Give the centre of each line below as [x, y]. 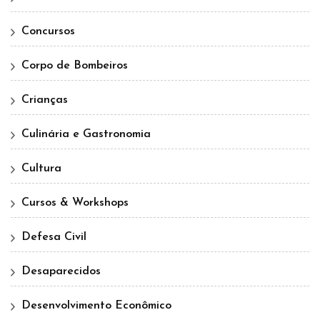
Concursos [48, 32]
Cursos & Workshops [75, 203]
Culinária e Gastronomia [86, 135]
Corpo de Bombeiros [75, 66]
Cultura [41, 169]
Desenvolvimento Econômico [96, 306]
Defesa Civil [54, 237]
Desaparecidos [61, 272]
